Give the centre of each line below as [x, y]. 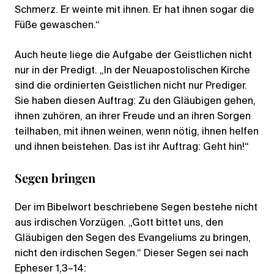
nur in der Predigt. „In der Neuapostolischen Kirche [132, 71]
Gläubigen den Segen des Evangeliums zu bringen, [133, 238]
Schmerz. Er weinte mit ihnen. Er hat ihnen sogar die [135, 10]
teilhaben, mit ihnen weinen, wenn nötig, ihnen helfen [137, 132]
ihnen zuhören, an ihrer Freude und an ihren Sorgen [133, 117]
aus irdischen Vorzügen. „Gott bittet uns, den [119, 223]
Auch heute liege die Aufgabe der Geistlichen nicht [133, 55]
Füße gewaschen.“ [57, 25]
